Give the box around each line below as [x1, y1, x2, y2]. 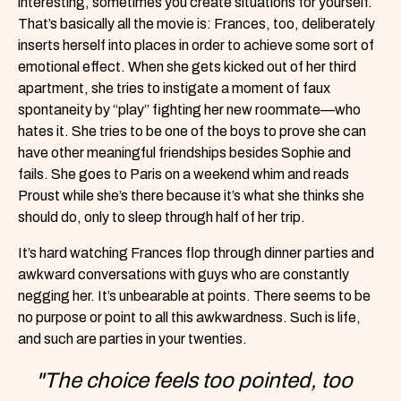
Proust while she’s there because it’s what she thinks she [18, 188, 364, 204]
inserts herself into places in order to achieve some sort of [18, 38, 374, 54]
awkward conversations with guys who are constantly [18, 267, 349, 283]
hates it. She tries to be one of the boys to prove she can [18, 124, 366, 140]
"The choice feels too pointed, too [36, 369, 353, 393]
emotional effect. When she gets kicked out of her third [18, 59, 356, 75]
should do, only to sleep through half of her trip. [18, 209, 305, 226]
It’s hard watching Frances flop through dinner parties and [18, 245, 374, 261]
